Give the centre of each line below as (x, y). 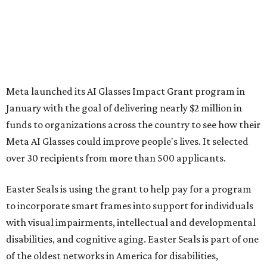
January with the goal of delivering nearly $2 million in (124, 108)
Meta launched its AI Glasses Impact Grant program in (125, 91)
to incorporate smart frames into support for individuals (130, 206)
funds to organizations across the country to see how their (133, 125)
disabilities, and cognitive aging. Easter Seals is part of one (132, 239)
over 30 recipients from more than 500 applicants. (116, 158)
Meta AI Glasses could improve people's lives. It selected (127, 142)
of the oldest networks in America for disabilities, (112, 256)
